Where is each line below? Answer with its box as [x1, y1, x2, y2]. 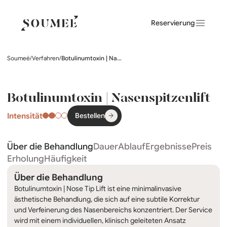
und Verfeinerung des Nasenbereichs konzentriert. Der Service [14, 205, 212, 214]
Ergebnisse [145, 140, 192, 152]
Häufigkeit [44, 153, 87, 164]
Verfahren [32, 55, 59, 62]
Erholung [7, 153, 44, 164]
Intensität [7, 110, 43, 121]
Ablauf [118, 140, 145, 152]
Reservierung [151, 18, 195, 28]
